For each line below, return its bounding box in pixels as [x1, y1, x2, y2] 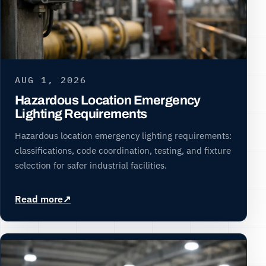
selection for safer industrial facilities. [15, 159, 167, 172]
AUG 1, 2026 [15, 73, 87, 85]
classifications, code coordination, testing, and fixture [15, 144, 231, 157]
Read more [15, 193, 63, 205]
